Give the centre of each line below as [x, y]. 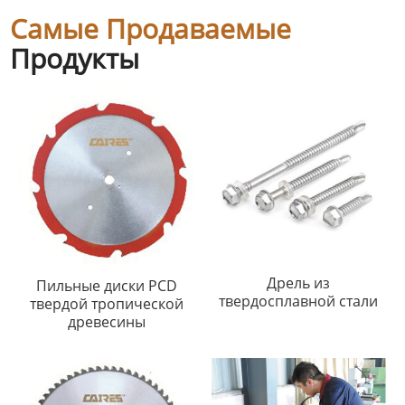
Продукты [75, 59]
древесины [106, 322]
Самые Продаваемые [151, 29]
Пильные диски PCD [106, 286]
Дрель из [299, 283]
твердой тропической [106, 304]
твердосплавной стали [299, 301]
